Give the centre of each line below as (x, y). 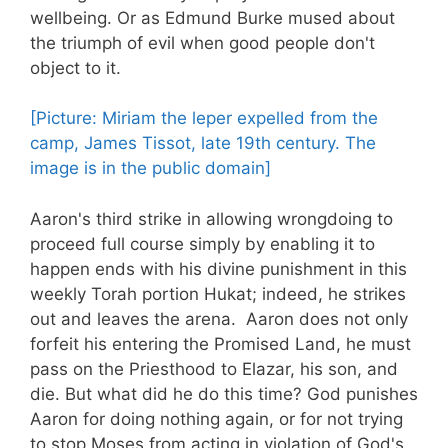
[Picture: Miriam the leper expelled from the (204, 118)
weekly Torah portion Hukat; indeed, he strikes (218, 293)
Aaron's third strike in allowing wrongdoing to (211, 218)
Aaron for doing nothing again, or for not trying (216, 418)
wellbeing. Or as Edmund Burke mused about (212, 17)
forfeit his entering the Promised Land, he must (220, 343)
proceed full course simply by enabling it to (202, 243)
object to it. (75, 67)
